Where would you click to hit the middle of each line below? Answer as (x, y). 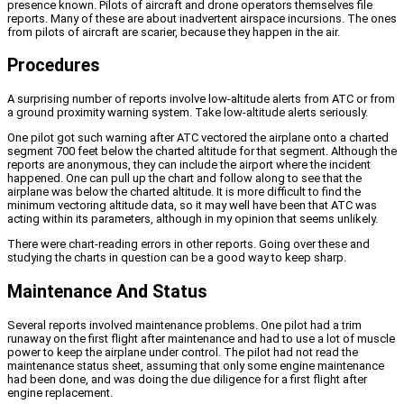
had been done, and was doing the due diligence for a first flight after (187, 379)
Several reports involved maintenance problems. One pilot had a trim (184, 325)
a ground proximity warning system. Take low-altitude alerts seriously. (188, 113)
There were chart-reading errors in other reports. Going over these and (188, 244)
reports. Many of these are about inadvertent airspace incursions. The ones (202, 19)
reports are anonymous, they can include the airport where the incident (189, 165)
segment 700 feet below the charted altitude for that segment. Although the (202, 151)
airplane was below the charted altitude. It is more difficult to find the (184, 192)
